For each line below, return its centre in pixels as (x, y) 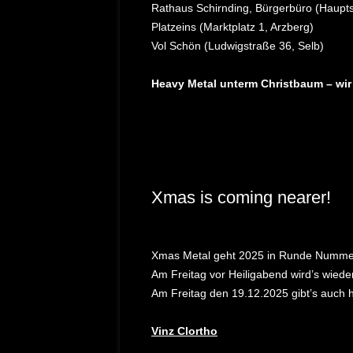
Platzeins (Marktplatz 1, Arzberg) (232, 27)
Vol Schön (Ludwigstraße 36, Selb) (238, 46)
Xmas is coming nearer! (241, 197)
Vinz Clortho (184, 331)
